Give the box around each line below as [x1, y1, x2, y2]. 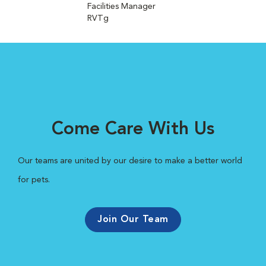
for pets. [18, 176, 50, 184]
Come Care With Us [52, 121, 214, 138]
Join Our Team [97, 215, 169, 224]
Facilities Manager [87, 2, 156, 11]
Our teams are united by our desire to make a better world [18, 157, 242, 165]
